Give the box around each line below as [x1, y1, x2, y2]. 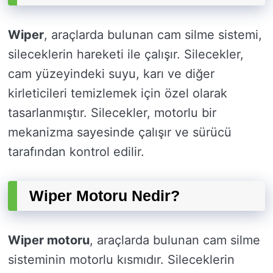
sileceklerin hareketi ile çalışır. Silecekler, [8, 47, 244, 62]
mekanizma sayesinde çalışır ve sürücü [8, 125, 232, 140]
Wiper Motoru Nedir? [29, 187, 180, 205]
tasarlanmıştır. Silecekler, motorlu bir [8, 105, 216, 121]
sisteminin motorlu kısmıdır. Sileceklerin [8, 252, 235, 268]
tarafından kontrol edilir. [8, 144, 144, 160]
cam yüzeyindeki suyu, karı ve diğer [8, 66, 214, 82]
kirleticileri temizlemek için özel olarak [8, 86, 227, 101]
